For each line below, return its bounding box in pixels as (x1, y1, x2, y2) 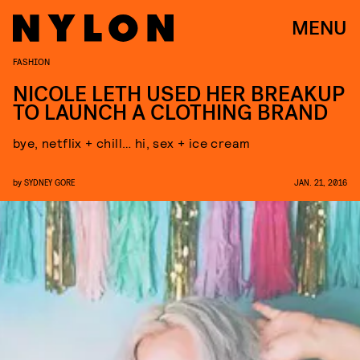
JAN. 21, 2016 (294, 177, 347, 187)
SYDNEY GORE (24, 177, 75, 187)
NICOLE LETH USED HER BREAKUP (13, 80, 345, 108)
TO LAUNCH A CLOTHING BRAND (13, 99, 328, 127)
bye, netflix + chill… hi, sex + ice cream (13, 135, 251, 150)
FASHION (13, 55, 50, 67)
